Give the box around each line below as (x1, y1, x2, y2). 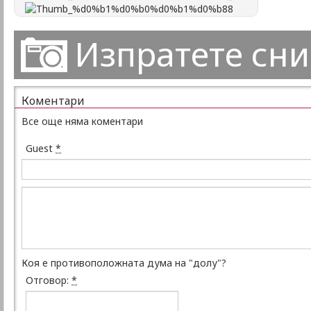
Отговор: (26, 274, 72, 287)
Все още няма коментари (22, 115, 143, 128)
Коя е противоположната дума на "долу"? (22, 256, 226, 270)
